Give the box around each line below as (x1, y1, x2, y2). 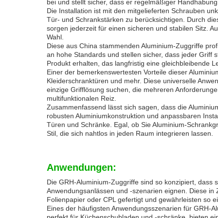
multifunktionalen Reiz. (47, 94, 116, 102)
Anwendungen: (47, 162, 116, 173)
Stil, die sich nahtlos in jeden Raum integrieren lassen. (47, 129, 213, 137)
